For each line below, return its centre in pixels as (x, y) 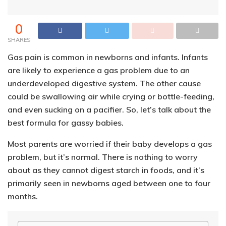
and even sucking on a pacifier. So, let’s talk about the (109, 110)
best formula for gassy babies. (66, 123)
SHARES (19, 40)
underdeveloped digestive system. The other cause (104, 83)
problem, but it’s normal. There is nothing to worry (103, 157)
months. (23, 196)
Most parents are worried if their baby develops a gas (110, 144)
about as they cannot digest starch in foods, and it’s (106, 170)
